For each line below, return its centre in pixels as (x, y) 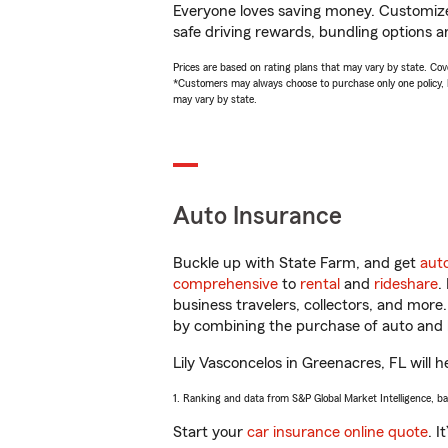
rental (320, 284)
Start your (210, 432)
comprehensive (225, 284)
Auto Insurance (257, 216)
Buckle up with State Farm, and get (296, 263)
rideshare (406, 284)
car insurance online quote (337, 432)
